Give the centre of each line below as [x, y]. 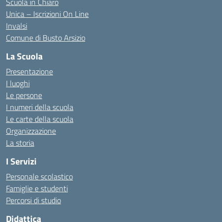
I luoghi [18, 83]
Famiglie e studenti [37, 188]
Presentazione [29, 71]
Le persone [24, 95]
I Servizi [21, 161]
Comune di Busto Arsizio [46, 38]
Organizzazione [31, 131]
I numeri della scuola [40, 107]
